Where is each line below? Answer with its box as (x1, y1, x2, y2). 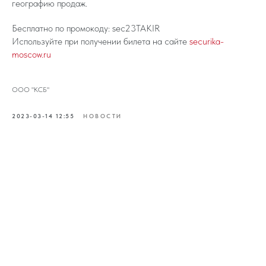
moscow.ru (12, 48, 51, 60)
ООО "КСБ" (12, 85, 49, 94)
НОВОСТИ (83, 112, 122, 119)
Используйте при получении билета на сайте (12, 35, 189, 47)
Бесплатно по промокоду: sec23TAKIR (12, 22, 160, 34)
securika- (189, 35, 224, 47)
